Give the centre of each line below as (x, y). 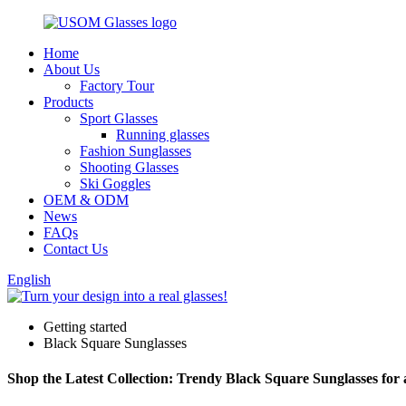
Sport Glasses (119, 118)
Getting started (85, 327)
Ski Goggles (115, 184)
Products (68, 102)
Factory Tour (117, 86)
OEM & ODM (86, 200)
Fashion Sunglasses (135, 151)
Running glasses (163, 135)
